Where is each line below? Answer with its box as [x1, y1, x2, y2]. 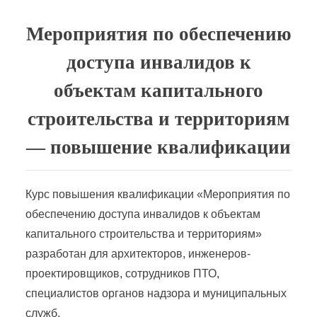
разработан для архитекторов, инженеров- [25, 247, 250, 260]
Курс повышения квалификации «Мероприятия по [25, 188, 290, 200]
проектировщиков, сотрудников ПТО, [25, 267, 219, 279]
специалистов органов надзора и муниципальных [25, 287, 287, 299]
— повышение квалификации [26, 136, 291, 158]
